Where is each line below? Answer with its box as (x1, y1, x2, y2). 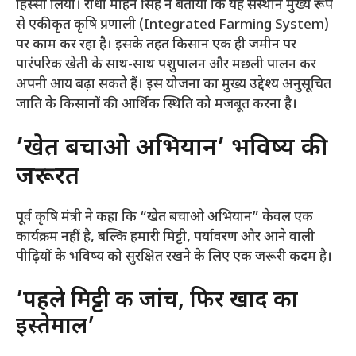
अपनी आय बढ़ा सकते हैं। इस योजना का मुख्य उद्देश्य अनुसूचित (16, 75, 331, 94)
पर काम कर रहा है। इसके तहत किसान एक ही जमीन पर (16, 36, 296, 54)
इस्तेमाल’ (16, 312, 95, 342)
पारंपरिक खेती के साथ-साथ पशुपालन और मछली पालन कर (16, 56, 316, 74)
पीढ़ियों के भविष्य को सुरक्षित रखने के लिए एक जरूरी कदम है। (16, 249, 332, 267)
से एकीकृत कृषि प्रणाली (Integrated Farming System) (16, 16, 329, 34)
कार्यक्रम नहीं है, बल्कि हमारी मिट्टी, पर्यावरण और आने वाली (16, 229, 315, 247)
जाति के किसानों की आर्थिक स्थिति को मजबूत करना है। (16, 95, 297, 114)
